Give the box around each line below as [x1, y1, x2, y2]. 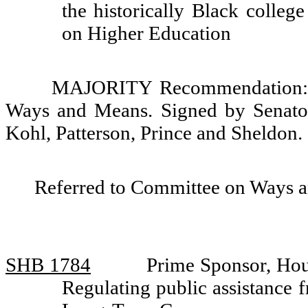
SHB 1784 [5, 254, 91, 276]
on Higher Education [61, 22, 231, 44]
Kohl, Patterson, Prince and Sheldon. [5, 122, 302, 144]
